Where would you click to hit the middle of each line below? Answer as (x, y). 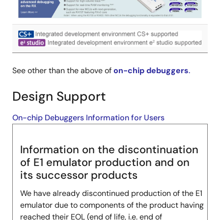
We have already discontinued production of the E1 (111, 193)
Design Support (59, 96)
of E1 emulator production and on (105, 162)
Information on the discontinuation (109, 150)
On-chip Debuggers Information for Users (88, 118)
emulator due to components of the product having (112, 205)
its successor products (79, 175)
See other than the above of (63, 70)
